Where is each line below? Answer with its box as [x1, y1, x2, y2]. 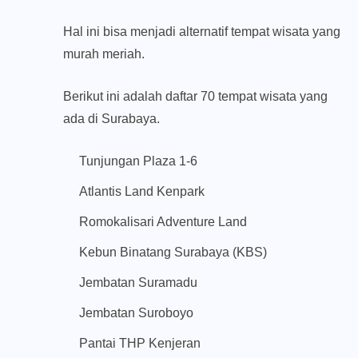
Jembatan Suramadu [79, 276, 197, 290]
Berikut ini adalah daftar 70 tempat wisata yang [63, 89, 328, 104]
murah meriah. [63, 47, 145, 62]
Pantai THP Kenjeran [79, 336, 201, 351]
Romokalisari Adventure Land [79, 215, 247, 229]
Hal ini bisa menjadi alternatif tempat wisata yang [63, 25, 340, 39]
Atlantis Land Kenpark [79, 185, 205, 199]
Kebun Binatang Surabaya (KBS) [79, 245, 267, 260]
